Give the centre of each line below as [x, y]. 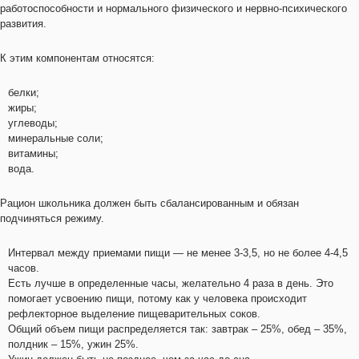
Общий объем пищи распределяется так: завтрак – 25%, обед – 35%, [177, 329]
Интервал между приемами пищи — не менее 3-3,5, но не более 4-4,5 [178, 253]
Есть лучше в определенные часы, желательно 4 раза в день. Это [171, 283]
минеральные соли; [56, 138]
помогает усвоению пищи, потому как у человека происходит [157, 298]
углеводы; [33, 123]
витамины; [33, 153]
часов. [24, 268]
